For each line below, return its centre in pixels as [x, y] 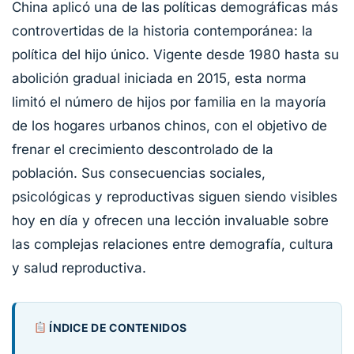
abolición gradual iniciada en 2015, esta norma [159, 78]
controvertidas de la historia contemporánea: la [162, 31]
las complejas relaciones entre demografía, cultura [173, 244]
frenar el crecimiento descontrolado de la [143, 149]
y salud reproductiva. [79, 268]
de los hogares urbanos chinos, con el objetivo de [169, 126]
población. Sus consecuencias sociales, [139, 173]
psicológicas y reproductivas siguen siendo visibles [175, 197]
